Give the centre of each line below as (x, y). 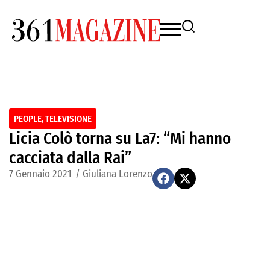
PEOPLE (28, 119)
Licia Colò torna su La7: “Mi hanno (120, 139)
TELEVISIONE (68, 119)
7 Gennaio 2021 (40, 174)
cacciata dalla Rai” (70, 158)
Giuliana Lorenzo (118, 174)
